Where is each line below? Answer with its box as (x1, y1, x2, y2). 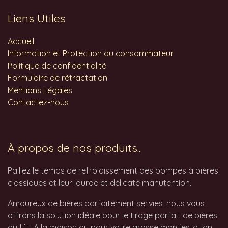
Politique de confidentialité (8, 61, 106, 71)
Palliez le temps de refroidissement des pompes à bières (8, 165, 218, 176)
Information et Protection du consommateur (8, 48, 174, 59)
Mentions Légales (8, 85, 72, 96)
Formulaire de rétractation (8, 73, 107, 83)
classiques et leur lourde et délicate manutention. (8, 178, 191, 188)
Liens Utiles (8, 11, 66, 25)
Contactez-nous (8, 97, 69, 108)
